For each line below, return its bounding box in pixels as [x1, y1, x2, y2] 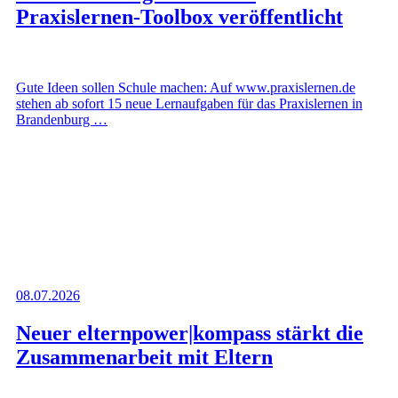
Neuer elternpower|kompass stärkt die [16, 321, 363, 345]
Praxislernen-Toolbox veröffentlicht [16, 4, 343, 28]
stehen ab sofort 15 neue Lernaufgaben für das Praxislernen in [16, 95, 362, 111]
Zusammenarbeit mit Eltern [16, 345, 273, 369]
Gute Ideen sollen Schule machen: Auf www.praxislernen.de [16, 79, 355, 95]
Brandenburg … [16, 111, 107, 127]
